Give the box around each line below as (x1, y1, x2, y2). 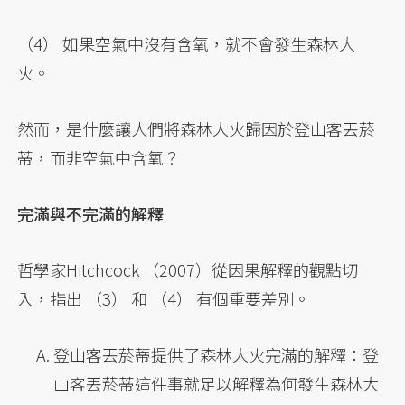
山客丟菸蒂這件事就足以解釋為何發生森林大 (53, 372, 380, 396)
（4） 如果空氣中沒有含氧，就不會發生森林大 (17, 32, 356, 56)
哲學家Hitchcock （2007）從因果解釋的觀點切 (17, 258, 359, 282)
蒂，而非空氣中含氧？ (17, 146, 181, 170)
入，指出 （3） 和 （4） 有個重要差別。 (17, 287, 311, 311)
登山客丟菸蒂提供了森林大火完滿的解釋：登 (53, 343, 380, 367)
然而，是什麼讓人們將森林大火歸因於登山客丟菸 (17, 117, 376, 141)
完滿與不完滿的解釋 (17, 202, 165, 226)
